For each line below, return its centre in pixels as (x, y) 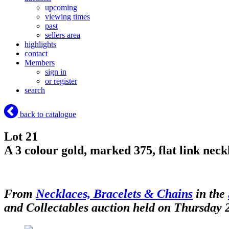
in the (210, 193)
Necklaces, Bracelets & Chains (114, 193)
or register (61, 81)
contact (36, 54)
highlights (40, 44)
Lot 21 (21, 137)
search (35, 90)
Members (40, 63)
